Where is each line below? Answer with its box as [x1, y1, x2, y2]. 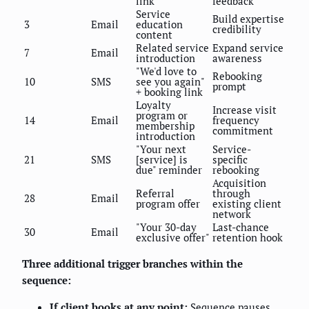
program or [136, 108, 188, 122]
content [136, 27, 172, 41]
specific [212, 152, 248, 166]
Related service [136, 40, 209, 54]
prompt [212, 79, 246, 93]
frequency [212, 112, 259, 127]
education [136, 17, 183, 31]
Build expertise [212, 11, 284, 26]
